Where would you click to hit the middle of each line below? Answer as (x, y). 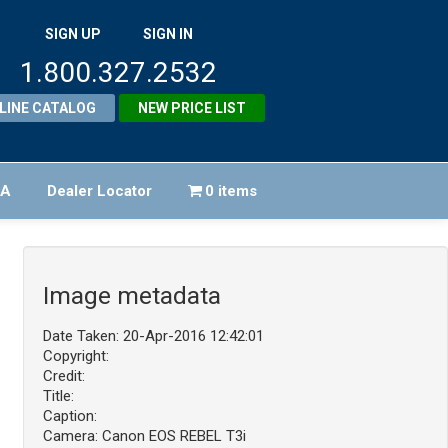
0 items (231, 191)
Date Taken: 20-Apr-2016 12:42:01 (153, 336)
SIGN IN (167, 34)
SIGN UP (72, 34)
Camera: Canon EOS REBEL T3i (144, 436)
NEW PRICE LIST (192, 108)
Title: (58, 396)
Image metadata (131, 296)
